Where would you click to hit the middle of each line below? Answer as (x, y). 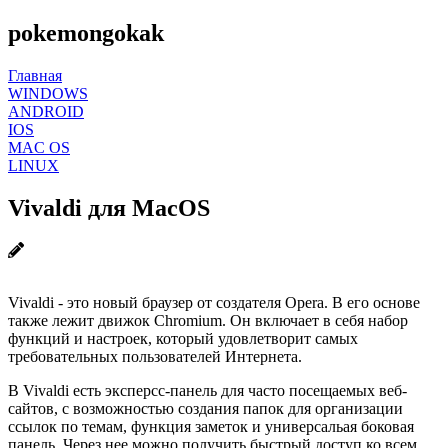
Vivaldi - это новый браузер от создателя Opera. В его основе (214, 302)
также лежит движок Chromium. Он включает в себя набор (208, 320)
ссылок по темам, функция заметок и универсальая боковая (211, 426)
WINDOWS (48, 93)
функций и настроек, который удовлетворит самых (183, 338)
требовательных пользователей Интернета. (155, 356)
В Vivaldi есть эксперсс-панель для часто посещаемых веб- (207, 390)
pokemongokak (86, 32)
